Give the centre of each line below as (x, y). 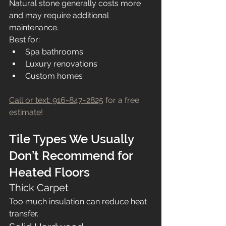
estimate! (26, 112)
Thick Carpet (39, 188)
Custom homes (54, 76)
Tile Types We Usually (73, 139)
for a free (122, 100)
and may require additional (60, 15)
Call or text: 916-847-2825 (56, 100)
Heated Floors (49, 172)
